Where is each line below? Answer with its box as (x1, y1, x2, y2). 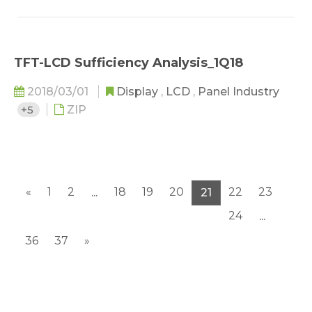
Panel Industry (198, 85, 279, 98)
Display (116, 85, 161, 98)
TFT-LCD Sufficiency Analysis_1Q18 (14, 55, 243, 70)
